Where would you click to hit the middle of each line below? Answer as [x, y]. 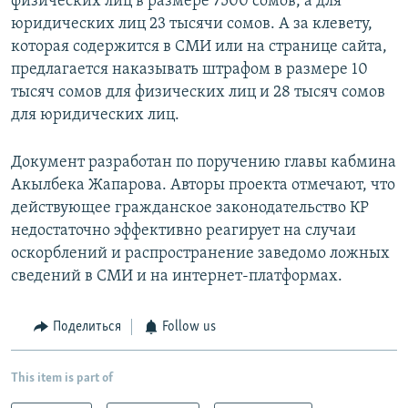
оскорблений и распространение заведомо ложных [200, 254]
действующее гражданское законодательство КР [190, 209]
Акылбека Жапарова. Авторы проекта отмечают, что [203, 186]
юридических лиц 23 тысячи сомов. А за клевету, [192, 25]
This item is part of [62, 378]
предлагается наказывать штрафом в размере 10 [189, 70]
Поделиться [87, 327]
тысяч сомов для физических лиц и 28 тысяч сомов [198, 93]
